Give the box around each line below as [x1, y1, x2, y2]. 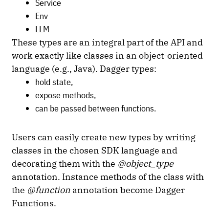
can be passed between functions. [35, 103, 158, 114]
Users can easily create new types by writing [12, 131, 196, 143]
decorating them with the [12, 158, 117, 169]
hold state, [35, 76, 75, 88]
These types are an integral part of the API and [12, 37, 203, 48]
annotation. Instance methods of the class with [12, 171, 204, 182]
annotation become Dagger [70, 184, 185, 196]
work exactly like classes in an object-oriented [12, 50, 203, 61]
